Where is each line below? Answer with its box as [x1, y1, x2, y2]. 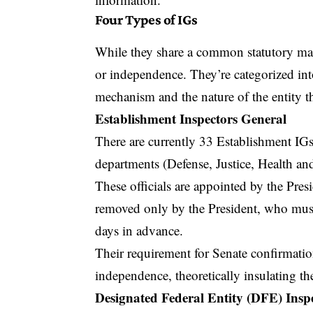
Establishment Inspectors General [95, 108, 287, 128]
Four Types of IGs [95, 10, 198, 28]
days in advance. [95, 221, 184, 239]
